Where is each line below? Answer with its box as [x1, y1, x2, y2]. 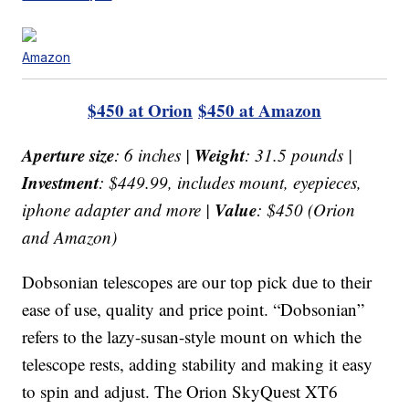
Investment [22, 169, 100, 194]
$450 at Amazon [198, 97, 321, 122]
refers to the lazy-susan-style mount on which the [22, 324, 362, 348]
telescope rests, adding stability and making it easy [22, 351, 373, 375]
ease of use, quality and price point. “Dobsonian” [22, 297, 365, 320]
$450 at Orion [88, 97, 193, 122]
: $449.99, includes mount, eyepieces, [99, 170, 362, 194]
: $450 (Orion [257, 197, 356, 221]
